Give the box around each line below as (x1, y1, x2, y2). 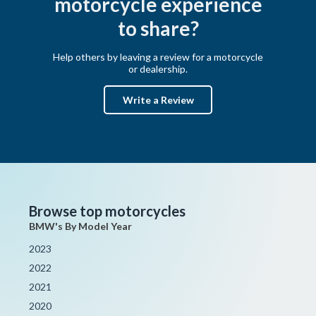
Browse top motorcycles (29, 202, 186, 219)
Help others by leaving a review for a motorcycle (53, 50, 263, 63)
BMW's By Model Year (29, 219, 133, 232)
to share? (117, 16, 199, 40)
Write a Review (122, 93, 194, 106)
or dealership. (128, 62, 188, 75)
